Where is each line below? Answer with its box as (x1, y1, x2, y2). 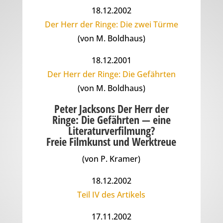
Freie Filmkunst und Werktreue (46, 134, 177, 149)
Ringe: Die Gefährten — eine (52, 112, 171, 127)
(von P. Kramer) (82, 153, 141, 165)
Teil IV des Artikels (77, 189, 146, 201)
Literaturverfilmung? (68, 123, 155, 138)
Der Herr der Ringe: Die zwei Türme (44, 19, 178, 30)
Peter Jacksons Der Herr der (54, 101, 169, 116)
